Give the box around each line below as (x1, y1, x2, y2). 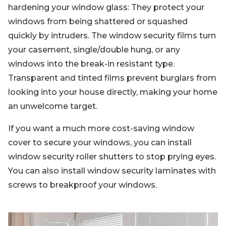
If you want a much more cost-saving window (8, 123, 194, 133)
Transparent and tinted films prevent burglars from (8, 73, 216, 83)
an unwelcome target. (8, 101, 97, 111)
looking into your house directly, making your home (8, 87, 217, 97)
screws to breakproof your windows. (8, 180, 157, 190)
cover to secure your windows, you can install (8, 137, 192, 147)
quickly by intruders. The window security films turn (8, 30, 216, 40)
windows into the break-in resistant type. (8, 59, 175, 69)
